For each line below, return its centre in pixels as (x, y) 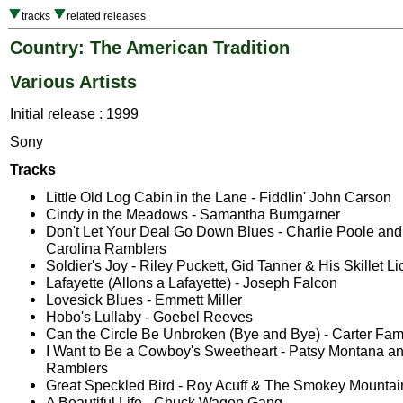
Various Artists (73, 81)
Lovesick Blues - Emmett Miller (144, 300)
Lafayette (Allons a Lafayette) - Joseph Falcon (192, 283)
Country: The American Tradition (150, 48)
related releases (106, 16)
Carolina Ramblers (106, 249)
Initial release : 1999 (74, 114)
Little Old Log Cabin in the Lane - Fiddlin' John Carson (219, 197)
